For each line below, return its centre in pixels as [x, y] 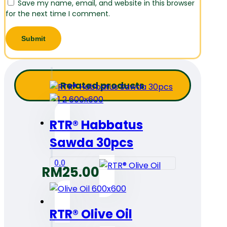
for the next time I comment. [58, 13]
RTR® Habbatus [96, 125]
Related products [103, 85]
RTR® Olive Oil [91, 214]
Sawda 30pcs [91, 142]
